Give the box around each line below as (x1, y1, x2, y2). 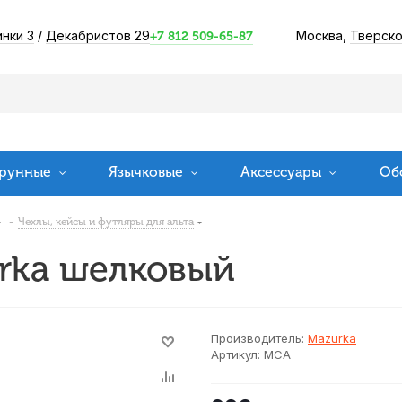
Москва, (295, 27, 350, 43)
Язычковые (109, 163, 187, 180)
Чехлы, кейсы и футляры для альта (18, 215, 194, 228)
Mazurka (308, 331, 356, 345)
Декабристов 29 (45, 27, 150, 43)
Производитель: (211, 331, 304, 345)
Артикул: (211, 347, 260, 362)
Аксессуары (240, 163, 325, 180)
